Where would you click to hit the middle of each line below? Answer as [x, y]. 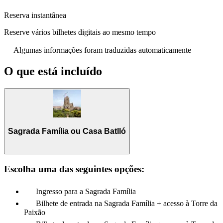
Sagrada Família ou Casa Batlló [67, 131]
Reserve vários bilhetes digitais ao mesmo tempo [80, 32]
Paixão [35, 212]
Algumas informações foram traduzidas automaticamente [102, 50]
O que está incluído [53, 71]
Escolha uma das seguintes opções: [74, 169]
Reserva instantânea [35, 15]
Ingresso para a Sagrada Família [86, 191]
